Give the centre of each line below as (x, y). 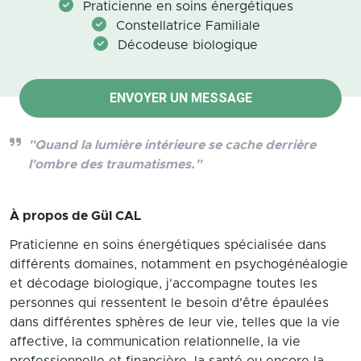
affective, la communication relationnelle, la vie (155, 342)
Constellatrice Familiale (188, 26)
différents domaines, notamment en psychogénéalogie (179, 264)
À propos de (50, 216)
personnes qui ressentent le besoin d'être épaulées (169, 303)
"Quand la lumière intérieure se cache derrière (172, 145)
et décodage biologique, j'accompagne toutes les (164, 284)
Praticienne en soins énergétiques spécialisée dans (168, 245)
